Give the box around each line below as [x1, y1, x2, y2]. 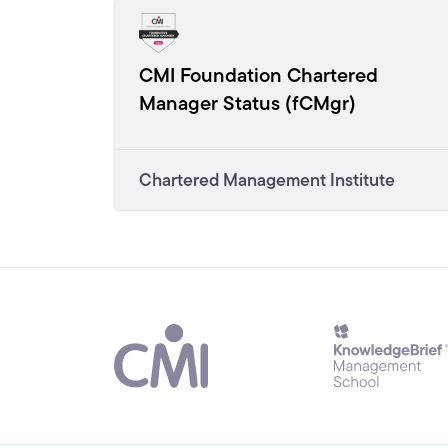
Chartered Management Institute [139, 166, 395, 193]
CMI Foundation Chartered [139, 59, 378, 90]
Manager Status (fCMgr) [139, 87, 356, 118]
